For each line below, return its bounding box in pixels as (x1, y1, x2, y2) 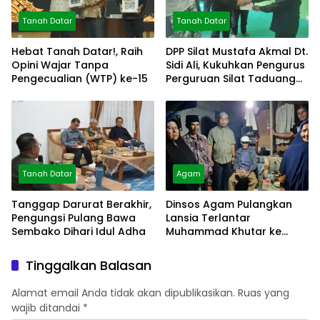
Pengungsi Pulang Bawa (11, 210, 136, 225)
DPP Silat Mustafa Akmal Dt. (166, 44, 308, 59)
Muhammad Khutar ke (166, 224, 281, 239)
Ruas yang (238, 285, 289, 300)
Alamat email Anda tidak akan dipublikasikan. (11, 285, 235, 300)
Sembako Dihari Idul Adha (11, 224, 146, 239)
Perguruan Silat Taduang (166, 71, 296, 86)
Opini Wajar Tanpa (11, 57, 109, 72)
